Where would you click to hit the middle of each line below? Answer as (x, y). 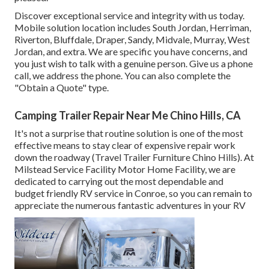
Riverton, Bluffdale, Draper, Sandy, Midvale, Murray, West (132, 39)
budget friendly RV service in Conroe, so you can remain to (133, 193)
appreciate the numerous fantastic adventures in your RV (130, 205)
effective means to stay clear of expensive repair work (125, 145)
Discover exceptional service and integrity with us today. (129, 15)
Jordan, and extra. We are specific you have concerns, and (131, 51)
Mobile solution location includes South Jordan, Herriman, (133, 27)
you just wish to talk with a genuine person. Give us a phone (134, 63)
